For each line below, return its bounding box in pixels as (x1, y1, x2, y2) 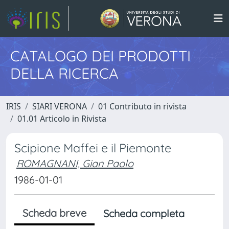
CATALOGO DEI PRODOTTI (10, 47, 191, 65)
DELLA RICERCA (10, 64, 119, 82)
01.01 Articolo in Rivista (17, 113, 106, 124)
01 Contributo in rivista (98, 101, 187, 112)
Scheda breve (22, 207, 86, 219)
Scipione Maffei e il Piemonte (14, 141, 171, 155)
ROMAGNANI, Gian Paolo (16, 157, 133, 170)
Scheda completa (103, 207, 185, 220)
